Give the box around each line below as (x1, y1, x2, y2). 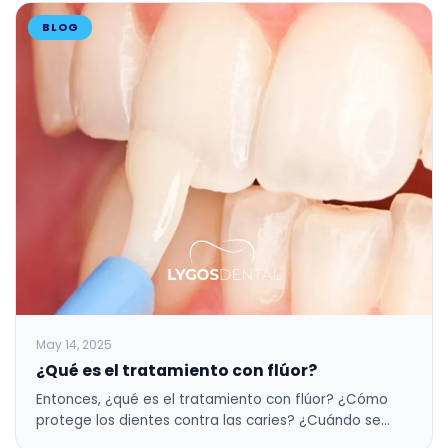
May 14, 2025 (36, 335, 112, 353)
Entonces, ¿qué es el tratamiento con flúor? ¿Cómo (36, 389, 388, 409)
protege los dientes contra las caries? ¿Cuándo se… (36, 410, 390, 430)
